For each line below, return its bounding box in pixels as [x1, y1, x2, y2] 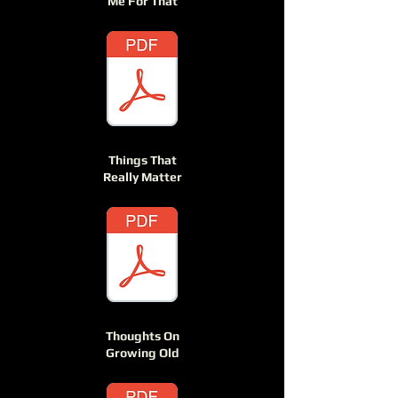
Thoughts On [105, 329, 179, 343]
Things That [107, 153, 177, 167]
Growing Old [105, 346, 179, 360]
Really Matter [102, 170, 182, 184]
